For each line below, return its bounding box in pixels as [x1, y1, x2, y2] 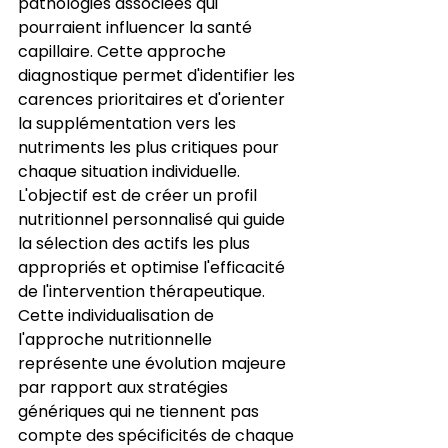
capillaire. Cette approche [18, 39, 230, 63]
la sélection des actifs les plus [18, 231, 254, 255]
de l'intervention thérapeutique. [18, 279, 269, 303]
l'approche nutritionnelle [18, 327, 216, 351]
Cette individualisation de [18, 303, 218, 327]
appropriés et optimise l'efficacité [18, 255, 289, 279]
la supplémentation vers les [18, 111, 240, 135]
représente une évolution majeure [18, 351, 290, 375]
